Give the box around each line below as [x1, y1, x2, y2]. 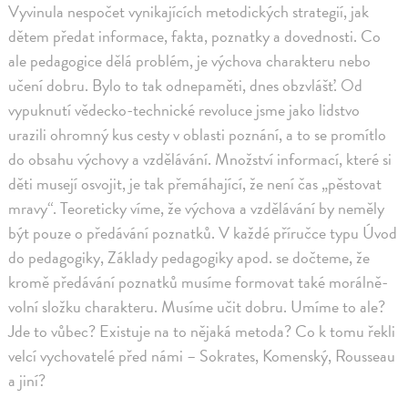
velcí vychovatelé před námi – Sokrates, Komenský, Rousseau [8, 343, 396, 369]
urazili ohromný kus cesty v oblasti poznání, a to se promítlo [8, 122, 387, 148]
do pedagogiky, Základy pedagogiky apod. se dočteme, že [8, 245, 371, 270]
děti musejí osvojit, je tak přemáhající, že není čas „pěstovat [8, 171, 382, 197]
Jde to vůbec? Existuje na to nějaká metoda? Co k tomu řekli [8, 319, 396, 344]
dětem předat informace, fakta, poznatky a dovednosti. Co [8, 24, 382, 49]
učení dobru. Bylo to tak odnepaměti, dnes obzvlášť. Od [8, 73, 363, 98]
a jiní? [8, 368, 46, 393]
